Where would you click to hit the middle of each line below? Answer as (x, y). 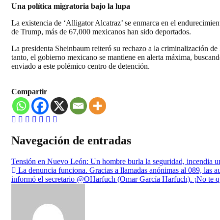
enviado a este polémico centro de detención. (81, 66)
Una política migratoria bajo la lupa (71, 6)
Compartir (29, 92)
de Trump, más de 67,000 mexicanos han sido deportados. (101, 32)
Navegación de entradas (71, 141)
